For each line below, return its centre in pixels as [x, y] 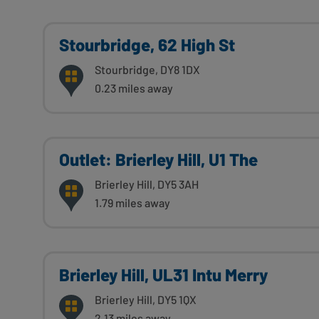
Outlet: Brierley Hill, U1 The [158, 159]
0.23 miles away [134, 88]
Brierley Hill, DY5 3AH [147, 184]
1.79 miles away [132, 203]
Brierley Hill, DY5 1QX [146, 299]
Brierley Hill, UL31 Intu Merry [163, 274]
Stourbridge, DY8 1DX [147, 70]
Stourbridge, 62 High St [147, 45]
